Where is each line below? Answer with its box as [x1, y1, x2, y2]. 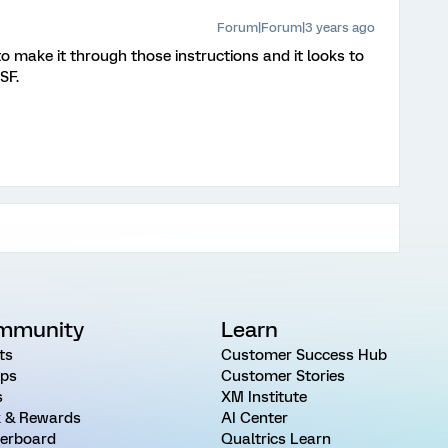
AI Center [220, 409, 288, 427]
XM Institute [220, 388, 307, 406]
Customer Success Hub [220, 346, 387, 364]
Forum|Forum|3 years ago [217, 20, 375, 35]
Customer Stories [220, 367, 345, 385]
